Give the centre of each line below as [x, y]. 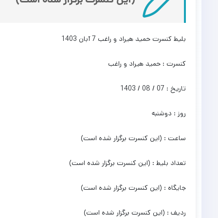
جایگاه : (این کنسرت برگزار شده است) [134, 188]
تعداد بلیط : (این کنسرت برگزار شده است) [128, 163]
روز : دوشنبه [169, 113]
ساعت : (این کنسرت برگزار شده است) [134, 138]
